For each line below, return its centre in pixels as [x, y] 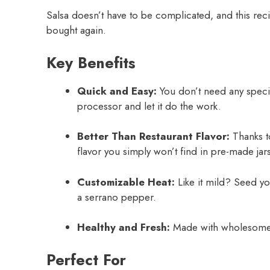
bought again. [76, 30]
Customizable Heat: [126, 182]
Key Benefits [91, 62]
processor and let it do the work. [149, 106]
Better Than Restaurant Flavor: [153, 137]
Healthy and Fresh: [124, 228]
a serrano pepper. [117, 197]
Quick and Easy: [117, 91]
